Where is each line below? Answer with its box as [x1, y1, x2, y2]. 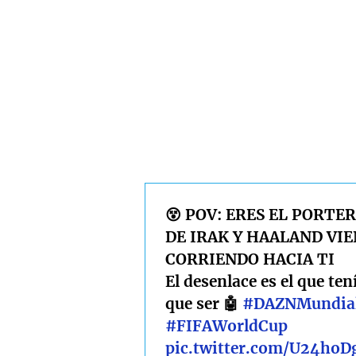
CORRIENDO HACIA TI [165, 250, 335, 269]
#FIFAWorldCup [165, 316, 288, 336]
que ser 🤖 [165, 294, 242, 314]
